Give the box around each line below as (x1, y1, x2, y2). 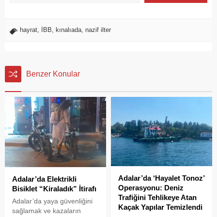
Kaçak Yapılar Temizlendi (118, 202, 202, 211)
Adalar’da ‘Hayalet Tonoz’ (118, 173, 204, 182)
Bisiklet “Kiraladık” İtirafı (12, 185, 96, 193)
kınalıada (56, 26, 81, 33)
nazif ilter (85, 26, 111, 33)
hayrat (20, 26, 37, 33)
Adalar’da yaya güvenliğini (12, 197, 93, 205)
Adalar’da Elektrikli (12, 175, 77, 184)
